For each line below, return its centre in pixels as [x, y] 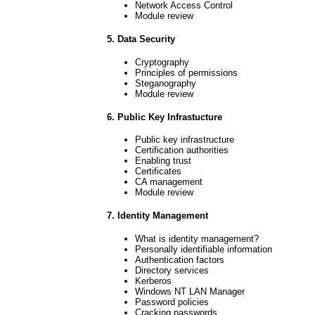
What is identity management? [197, 238]
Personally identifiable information [204, 249]
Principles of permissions [186, 72]
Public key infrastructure [185, 140]
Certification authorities [182, 150]
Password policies [172, 302]
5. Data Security [141, 39]
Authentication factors [180, 259]
